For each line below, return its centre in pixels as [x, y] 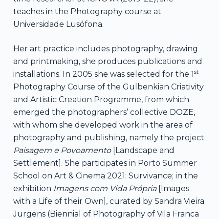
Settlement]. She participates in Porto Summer [105, 163]
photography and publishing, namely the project [109, 137]
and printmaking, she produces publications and [108, 61]
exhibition [33, 188]
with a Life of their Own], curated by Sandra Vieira [109, 201]
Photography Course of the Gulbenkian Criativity [108, 87]
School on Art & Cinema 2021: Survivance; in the [105, 175]
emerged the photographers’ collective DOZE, [104, 112]
